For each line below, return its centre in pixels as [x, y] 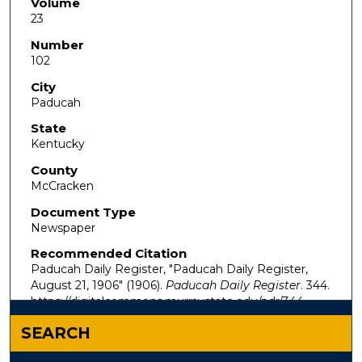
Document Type [83, 212]
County [54, 170]
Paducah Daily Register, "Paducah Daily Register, [169, 269]
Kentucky [57, 144]
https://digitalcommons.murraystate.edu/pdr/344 [167, 302]
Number [57, 45]
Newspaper [63, 227]
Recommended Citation [108, 254]
